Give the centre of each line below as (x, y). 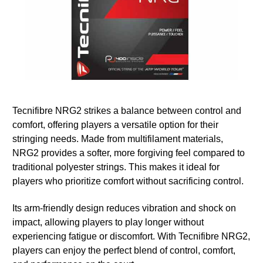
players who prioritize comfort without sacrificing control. (128, 181)
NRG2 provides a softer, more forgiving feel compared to (129, 153)
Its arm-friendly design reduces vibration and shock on (124, 208)
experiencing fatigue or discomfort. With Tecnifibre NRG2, (131, 237)
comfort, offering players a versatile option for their (115, 125)
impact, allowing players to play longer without (108, 222)
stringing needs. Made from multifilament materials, (118, 139)
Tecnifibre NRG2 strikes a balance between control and (127, 111)
